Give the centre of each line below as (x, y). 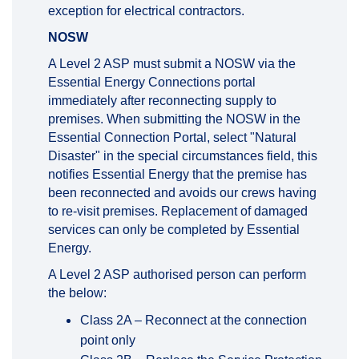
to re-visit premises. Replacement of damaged (178, 211)
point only (108, 340)
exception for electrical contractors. (146, 10)
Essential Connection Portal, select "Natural (172, 137)
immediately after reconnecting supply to (162, 100)
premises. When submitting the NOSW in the (174, 119)
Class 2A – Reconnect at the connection (194, 320)
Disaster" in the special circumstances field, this (183, 155)
